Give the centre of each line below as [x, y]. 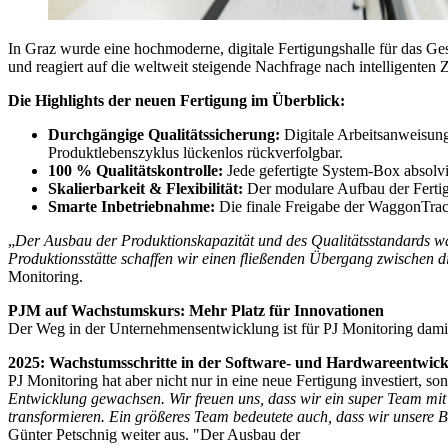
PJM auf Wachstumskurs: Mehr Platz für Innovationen [196, 310]
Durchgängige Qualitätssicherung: [164, 134]
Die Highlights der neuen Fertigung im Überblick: [176, 100]
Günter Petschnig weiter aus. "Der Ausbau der [156, 434]
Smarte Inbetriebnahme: [131, 206]
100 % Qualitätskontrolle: [135, 170]
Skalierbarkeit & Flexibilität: [145, 188]
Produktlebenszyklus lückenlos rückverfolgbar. [195, 152]
